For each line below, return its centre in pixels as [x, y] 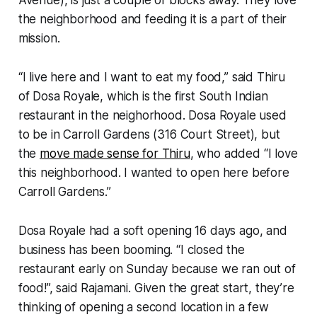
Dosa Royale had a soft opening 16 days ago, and [152, 230]
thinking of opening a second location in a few [143, 307]
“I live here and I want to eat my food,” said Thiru [152, 77]
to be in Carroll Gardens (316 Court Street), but [149, 134]
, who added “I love [244, 153]
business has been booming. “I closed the [131, 249]
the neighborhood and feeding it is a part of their [152, 19]
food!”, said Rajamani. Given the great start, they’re [156, 288]
